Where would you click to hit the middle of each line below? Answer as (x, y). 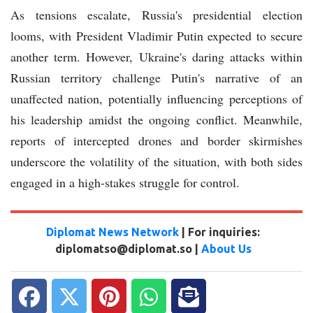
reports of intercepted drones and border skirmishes (156, 141)
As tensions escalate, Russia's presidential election (156, 15)
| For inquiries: (219, 232)
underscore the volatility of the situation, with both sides (156, 162)
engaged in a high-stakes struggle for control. (125, 183)
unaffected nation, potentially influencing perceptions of (156, 99)
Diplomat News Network (112, 232)
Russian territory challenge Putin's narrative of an (156, 78)
